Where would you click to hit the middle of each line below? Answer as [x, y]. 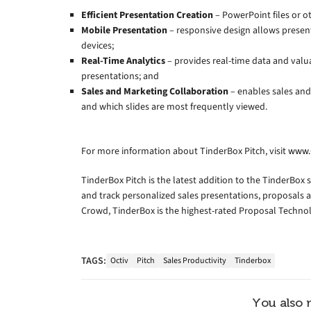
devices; [98, 45]
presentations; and [120, 76]
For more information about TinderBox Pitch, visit [185, 151]
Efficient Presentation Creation [147, 15]
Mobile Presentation [124, 30]
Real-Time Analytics [123, 60]
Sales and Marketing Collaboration [155, 91]
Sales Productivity [195, 261]
